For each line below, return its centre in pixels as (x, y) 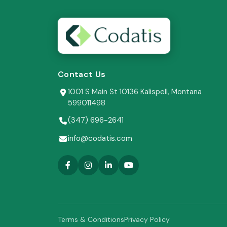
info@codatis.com (100, 139)
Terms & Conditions (91, 220)
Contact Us (82, 74)
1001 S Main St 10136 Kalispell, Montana (135, 92)
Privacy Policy (147, 220)
